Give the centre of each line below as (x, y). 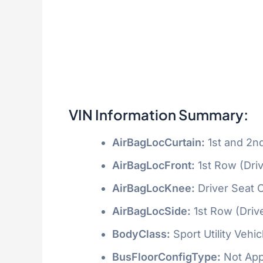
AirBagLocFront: (154, 165)
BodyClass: (141, 234)
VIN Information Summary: (159, 114)
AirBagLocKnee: (154, 188)
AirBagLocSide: (151, 211)
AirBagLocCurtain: (159, 142)
